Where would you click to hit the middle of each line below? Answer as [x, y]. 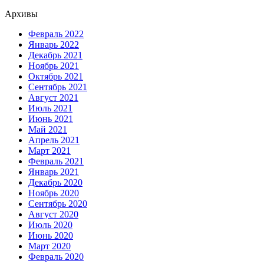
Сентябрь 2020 [58, 204]
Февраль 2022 [56, 34]
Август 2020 [53, 214]
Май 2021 [48, 130]
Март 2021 [49, 151]
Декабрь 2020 [55, 183]
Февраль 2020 [56, 257]
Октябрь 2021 [56, 77]
